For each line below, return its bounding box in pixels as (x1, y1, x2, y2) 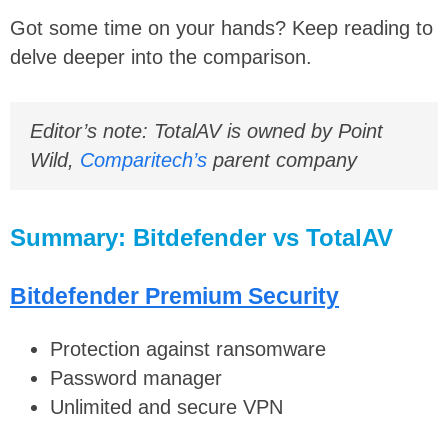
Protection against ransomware (50, 338, 326, 361)
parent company (207, 148, 357, 171)
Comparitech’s (80, 148, 207, 171)
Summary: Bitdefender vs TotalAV (10, 223, 393, 251)
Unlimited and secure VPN (50, 396, 283, 419)
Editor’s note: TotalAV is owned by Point (30, 119, 383, 142)
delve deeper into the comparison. (10, 45, 312, 68)
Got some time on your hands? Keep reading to (10, 16, 433, 39)
